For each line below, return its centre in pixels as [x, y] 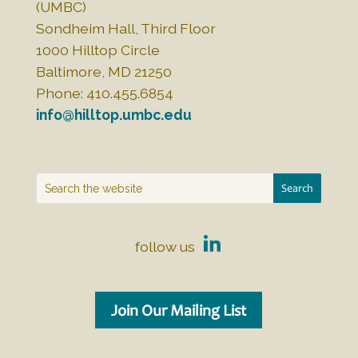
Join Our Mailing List [179, 310]
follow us [168, 247]
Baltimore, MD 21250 [103, 72]
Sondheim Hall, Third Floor [125, 29]
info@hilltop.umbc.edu [113, 115]
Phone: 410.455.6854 [104, 93]
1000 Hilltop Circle [97, 50]
